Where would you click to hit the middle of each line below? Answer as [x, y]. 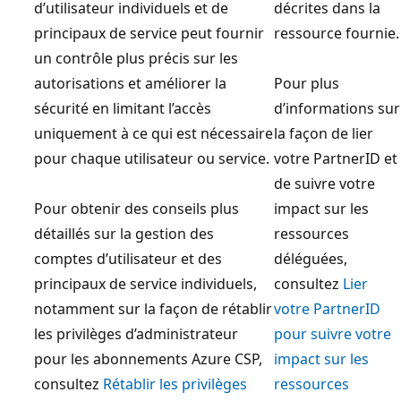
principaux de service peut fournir [149, 33]
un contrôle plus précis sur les [136, 58]
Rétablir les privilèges [175, 384]
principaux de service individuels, [145, 283]
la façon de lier [324, 133]
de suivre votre [324, 183]
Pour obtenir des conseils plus [137, 208]
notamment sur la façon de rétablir [153, 308]
